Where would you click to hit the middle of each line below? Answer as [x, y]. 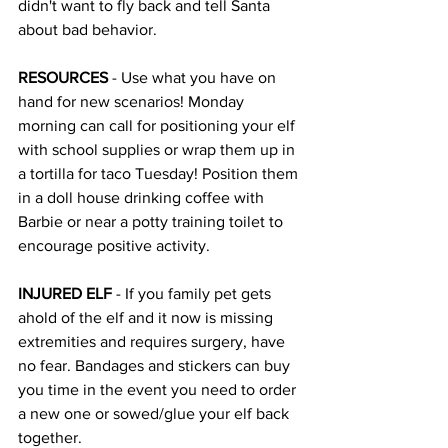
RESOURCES [65, 77]
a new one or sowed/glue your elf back [155, 413]
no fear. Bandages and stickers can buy [156, 365]
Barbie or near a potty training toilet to [152, 221]
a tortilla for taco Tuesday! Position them [160, 173]
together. [52, 437]
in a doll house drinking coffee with [143, 197]
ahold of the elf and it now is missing [147, 317]
